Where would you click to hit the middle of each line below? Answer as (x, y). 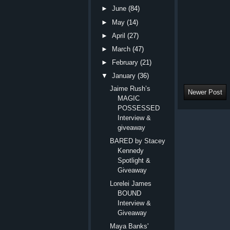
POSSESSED (139, 108)
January (124, 76)
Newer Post (205, 92)
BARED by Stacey (138, 141)
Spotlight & (134, 160)
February (125, 63)
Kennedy (131, 150)
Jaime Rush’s (130, 88)
